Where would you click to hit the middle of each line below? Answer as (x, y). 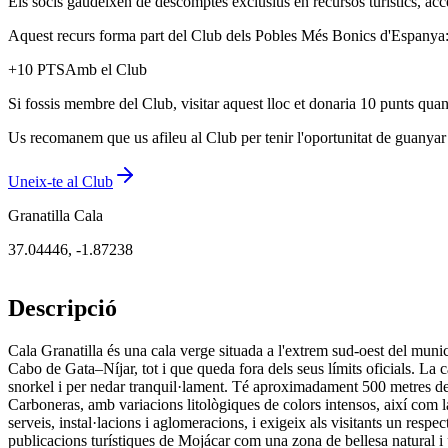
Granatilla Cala (55, 216)
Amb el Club (106, 70)
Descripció (62, 308)
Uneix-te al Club (60, 182)
